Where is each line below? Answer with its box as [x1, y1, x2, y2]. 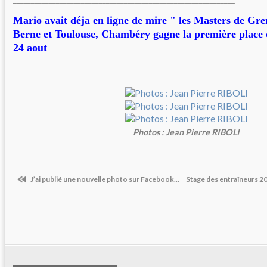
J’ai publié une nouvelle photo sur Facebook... [29, 175, 179, 184]
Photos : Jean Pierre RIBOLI [133, 127, 240, 138]
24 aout [13, 42, 47, 54]
